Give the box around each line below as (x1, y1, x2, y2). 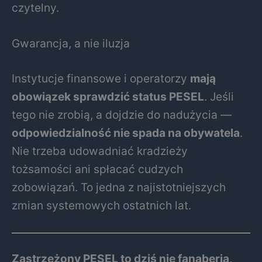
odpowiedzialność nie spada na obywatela (12, 125, 240, 140)
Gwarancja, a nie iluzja (12, 36, 130, 51)
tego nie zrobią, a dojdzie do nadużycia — (12, 107, 232, 122)
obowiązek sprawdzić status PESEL (12, 89, 204, 104)
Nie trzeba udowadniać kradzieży (12, 143, 188, 158)
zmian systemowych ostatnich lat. (12, 198, 191, 212)
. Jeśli (204, 89, 234, 104)
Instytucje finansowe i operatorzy (12, 71, 190, 85)
